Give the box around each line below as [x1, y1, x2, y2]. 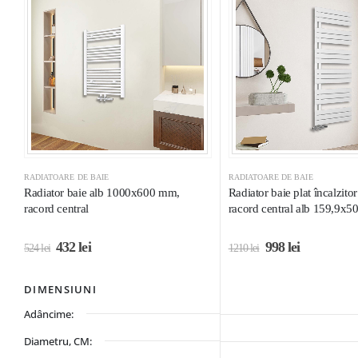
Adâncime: [24, 306, 74, 321]
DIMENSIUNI [24, 281, 97, 296]
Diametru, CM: [24, 333, 93, 348]
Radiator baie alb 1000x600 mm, [24, 185, 180, 199]
